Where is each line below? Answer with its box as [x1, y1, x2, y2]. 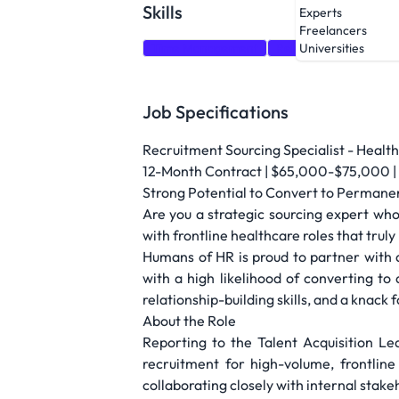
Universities [299, 40, 364, 57]
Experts [299, 4, 342, 21]
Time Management [151, 40, 258, 56]
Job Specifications [142, 101, 289, 123]
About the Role [142, 312, 236, 330]
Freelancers [299, 22, 367, 39]
